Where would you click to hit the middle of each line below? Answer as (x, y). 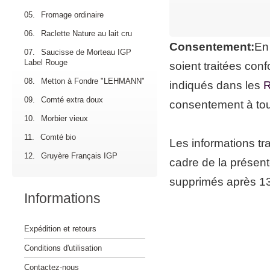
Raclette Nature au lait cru (86, 33)
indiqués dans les (216, 85)
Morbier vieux (64, 118)
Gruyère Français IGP (79, 156)
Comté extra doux (72, 100)
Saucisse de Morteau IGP (86, 52)
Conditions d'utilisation (63, 248)
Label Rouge (46, 62)
